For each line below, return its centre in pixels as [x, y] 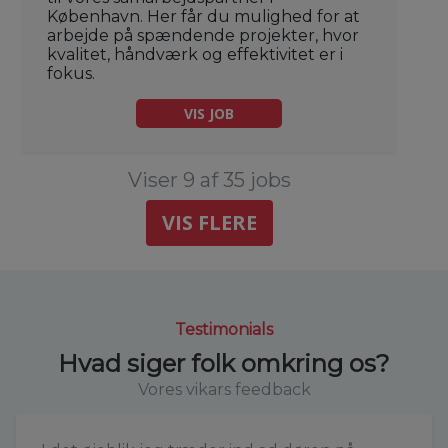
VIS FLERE [209, 223]
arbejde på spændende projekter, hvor [203, 36]
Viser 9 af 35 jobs [209, 180]
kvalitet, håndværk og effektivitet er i [195, 55]
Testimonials [224, 330]
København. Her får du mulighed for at [203, 17]
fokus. [71, 74]
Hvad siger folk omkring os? [224, 364]
